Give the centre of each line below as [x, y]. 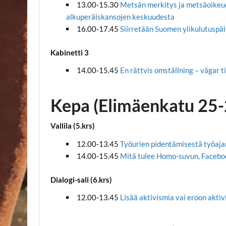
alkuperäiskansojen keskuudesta [120, 16]
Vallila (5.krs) [73, 126]
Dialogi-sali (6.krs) [81, 179]
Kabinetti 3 [70, 52]
